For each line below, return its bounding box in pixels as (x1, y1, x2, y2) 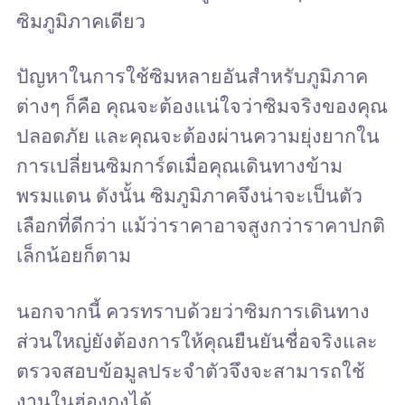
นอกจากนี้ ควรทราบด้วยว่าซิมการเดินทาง (15, 299, 370, 323)
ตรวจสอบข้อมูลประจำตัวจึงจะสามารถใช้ (15, 359, 365, 382)
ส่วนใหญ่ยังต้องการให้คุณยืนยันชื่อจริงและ (15, 329, 378, 353)
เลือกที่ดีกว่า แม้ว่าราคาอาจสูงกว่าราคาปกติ (15, 214, 385, 238)
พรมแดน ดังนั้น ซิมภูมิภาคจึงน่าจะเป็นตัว (15, 184, 363, 208)
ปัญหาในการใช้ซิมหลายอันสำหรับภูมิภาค (15, 65, 368, 89)
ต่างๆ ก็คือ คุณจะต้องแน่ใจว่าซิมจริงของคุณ (15, 95, 388, 118)
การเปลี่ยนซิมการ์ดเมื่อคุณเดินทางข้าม (15, 155, 343, 178)
